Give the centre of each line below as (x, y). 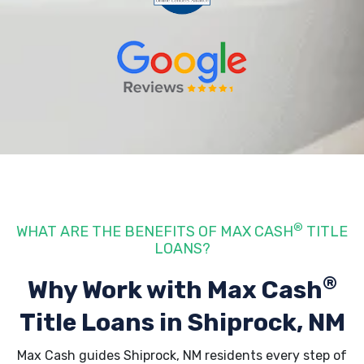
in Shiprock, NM (252, 323)
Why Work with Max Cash (175, 290)
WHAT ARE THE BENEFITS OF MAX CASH (155, 232)
